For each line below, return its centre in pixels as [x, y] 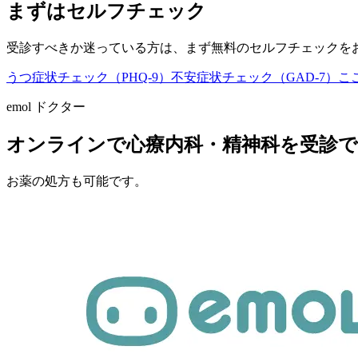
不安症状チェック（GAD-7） [255, 78]
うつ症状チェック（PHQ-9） [89, 78]
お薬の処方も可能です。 [77, 181]
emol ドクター [46, 107]
